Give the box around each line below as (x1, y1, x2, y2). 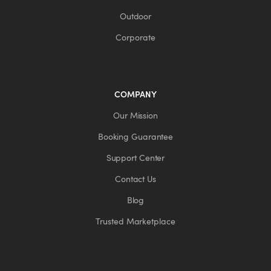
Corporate (116, 31, 155, 43)
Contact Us (114, 173, 156, 184)
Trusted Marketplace (96, 215, 175, 227)
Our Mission (113, 109, 158, 121)
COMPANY (114, 88, 157, 100)
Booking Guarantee (97, 131, 174, 142)
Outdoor (119, 10, 152, 22)
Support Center (106, 152, 165, 163)
